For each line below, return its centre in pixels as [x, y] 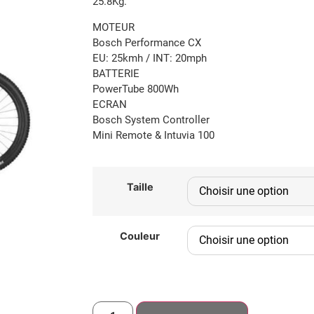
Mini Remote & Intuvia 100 [153, 135]
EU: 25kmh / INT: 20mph [150, 58]
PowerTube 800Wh [136, 89]
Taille [140, 187]
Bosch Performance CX [147, 42]
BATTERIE [116, 73]
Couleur [140, 236]
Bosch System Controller [151, 120]
